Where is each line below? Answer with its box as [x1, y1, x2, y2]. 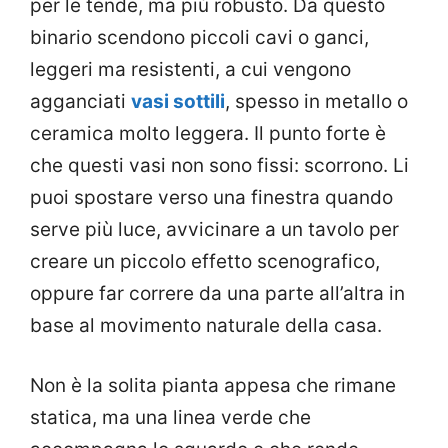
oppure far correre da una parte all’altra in [30, 281, 405, 305]
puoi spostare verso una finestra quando [30, 185, 393, 209]
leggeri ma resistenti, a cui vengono [30, 57, 351, 81]
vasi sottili [131, 89, 225, 113]
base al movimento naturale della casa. [30, 313, 382, 337]
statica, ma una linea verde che [30, 406, 311, 430]
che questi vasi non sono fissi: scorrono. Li [30, 153, 409, 177]
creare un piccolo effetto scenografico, [30, 249, 380, 273]
